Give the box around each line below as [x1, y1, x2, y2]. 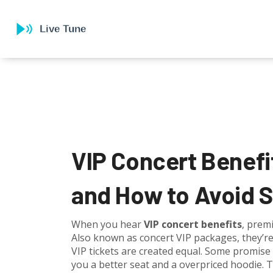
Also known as [71, 231, 140, 244]
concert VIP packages [140, 231, 237, 244]
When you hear [71, 218, 144, 231]
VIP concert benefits [144, 218, 242, 231]
